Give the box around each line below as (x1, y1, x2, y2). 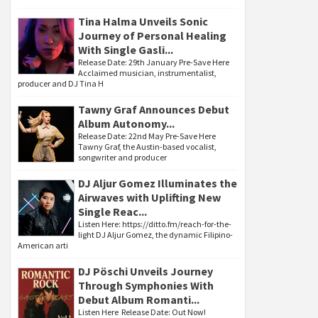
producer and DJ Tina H (18, 78, 104, 89)
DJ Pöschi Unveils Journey (78, 264, 213, 278)
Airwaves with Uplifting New (78, 190, 221, 204)
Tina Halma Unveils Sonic (78, 14, 208, 28)
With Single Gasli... (78, 43, 173, 57)
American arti (18, 240, 68, 251)
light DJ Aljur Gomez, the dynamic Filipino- (78, 229, 233, 240)
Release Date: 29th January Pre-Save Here (78, 57, 229, 67)
